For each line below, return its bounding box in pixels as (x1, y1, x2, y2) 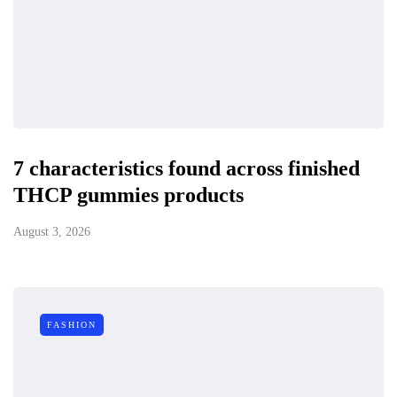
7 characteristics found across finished (13, 156, 360, 180)
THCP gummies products (13, 183, 244, 206)
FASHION (47, 319, 97, 330)
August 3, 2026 (13, 224, 90, 238)
